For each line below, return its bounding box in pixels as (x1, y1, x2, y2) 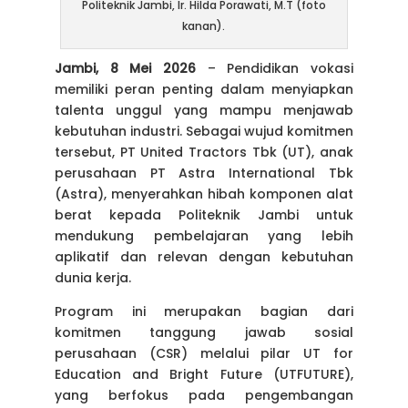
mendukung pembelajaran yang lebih (54, 227, 354, 246)
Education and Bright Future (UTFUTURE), (54, 365, 354, 384)
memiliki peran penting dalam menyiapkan (54, 80, 354, 99)
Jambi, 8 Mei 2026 (54, 59, 196, 78)
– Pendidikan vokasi (196, 59, 354, 78)
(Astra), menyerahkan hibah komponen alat (54, 185, 354, 204)
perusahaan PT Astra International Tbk (54, 164, 354, 183)
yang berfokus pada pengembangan (54, 386, 354, 405)
